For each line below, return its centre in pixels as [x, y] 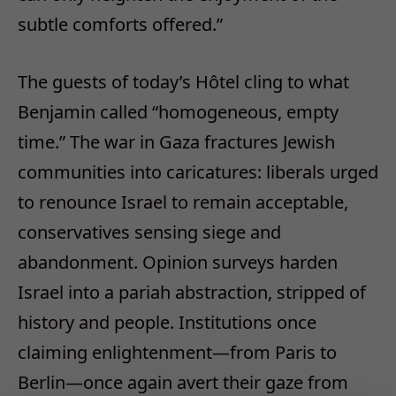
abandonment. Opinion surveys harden [178, 263]
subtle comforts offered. [117, 25]
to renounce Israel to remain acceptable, [183, 202]
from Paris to [283, 353]
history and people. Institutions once [167, 323]
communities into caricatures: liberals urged [198, 172]
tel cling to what [284, 82]
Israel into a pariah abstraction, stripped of [192, 293]
